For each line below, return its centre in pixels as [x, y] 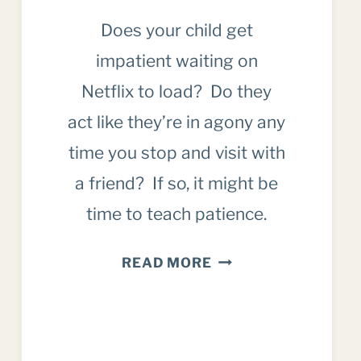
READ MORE [167, 262]
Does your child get [176, 30]
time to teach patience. [177, 214]
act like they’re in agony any [177, 122]
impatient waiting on [176, 60]
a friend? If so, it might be [177, 183]
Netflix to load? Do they [177, 91]
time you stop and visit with [176, 152]
